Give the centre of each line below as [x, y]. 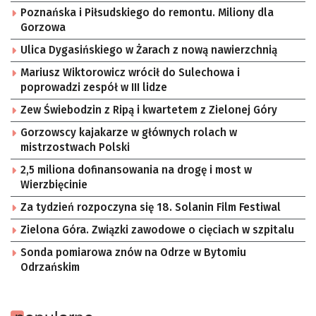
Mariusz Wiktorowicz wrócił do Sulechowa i [130, 73]
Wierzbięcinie [54, 185]
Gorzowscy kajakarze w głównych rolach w [129, 133]
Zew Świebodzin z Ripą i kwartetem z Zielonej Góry [149, 110]
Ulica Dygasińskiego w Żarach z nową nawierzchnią [149, 50]
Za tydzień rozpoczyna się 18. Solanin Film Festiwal [151, 208]
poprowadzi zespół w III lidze [94, 88]
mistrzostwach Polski [75, 148]
